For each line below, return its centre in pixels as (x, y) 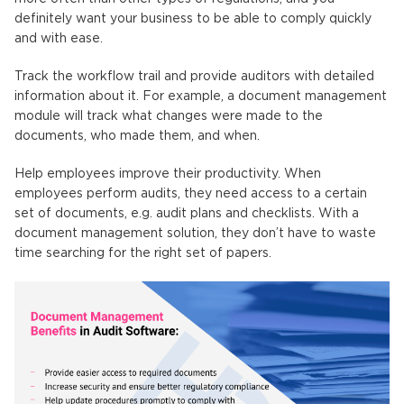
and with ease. (59, 38)
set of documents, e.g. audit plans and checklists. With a (187, 213)
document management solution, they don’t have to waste (195, 233)
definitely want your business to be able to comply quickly (193, 18)
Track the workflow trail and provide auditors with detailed (194, 76)
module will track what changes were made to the (169, 116)
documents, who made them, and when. (137, 136)
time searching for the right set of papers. (143, 253)
